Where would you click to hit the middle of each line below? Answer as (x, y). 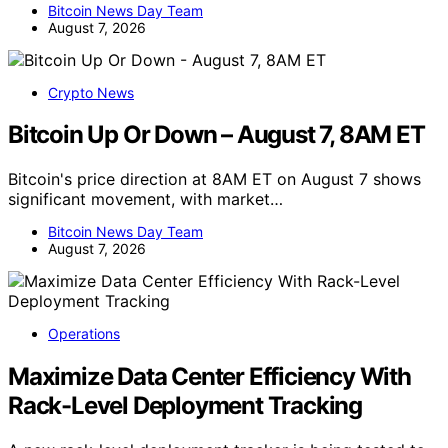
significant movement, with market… (145, 199)
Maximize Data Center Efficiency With (209, 377)
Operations (84, 334)
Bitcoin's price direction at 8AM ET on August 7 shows (214, 179)
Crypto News (91, 92)
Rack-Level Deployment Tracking (185, 406)
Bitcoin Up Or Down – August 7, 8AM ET (216, 135)
